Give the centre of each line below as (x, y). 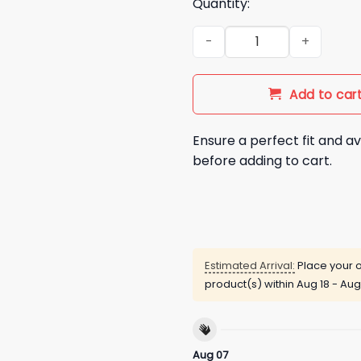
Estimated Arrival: (250, 266)
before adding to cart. (262, 161)
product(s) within (251, 284)
